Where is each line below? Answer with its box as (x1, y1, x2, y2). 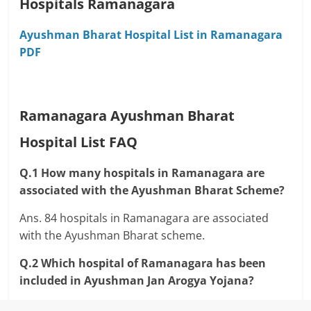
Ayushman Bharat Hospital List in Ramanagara (19, 26, 283, 42)
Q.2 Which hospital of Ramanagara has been (19, 255, 267, 271)
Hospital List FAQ (19, 132, 138, 151)
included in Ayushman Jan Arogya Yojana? (19, 272, 255, 288)
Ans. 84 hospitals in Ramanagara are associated (19, 210, 269, 226)
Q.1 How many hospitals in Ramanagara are (19, 165, 265, 180)
